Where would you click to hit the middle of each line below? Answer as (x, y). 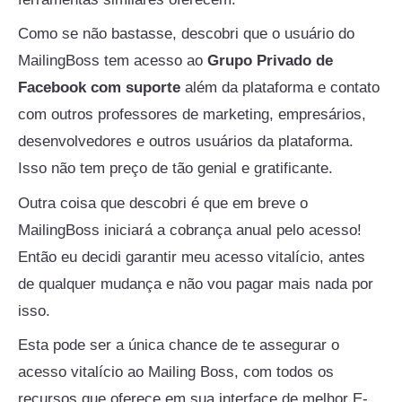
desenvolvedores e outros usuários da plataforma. (186, 142)
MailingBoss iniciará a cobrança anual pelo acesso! (190, 230)
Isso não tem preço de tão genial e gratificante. (175, 169)
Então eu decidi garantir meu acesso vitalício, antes (192, 257)
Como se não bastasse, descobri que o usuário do (186, 34)
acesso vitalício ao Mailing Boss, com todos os (176, 372)
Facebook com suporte (99, 88)
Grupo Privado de (270, 61)
